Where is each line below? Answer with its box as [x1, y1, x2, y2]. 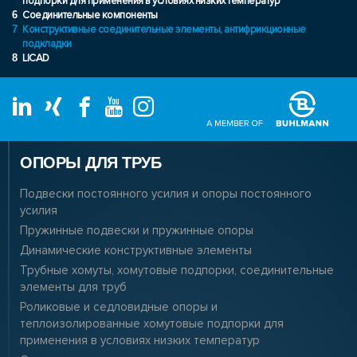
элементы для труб [20, 280, 127, 295]
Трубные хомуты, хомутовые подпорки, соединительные [20, 263, 334, 278]
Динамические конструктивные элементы [20, 243, 252, 258]
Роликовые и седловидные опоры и [20, 300, 218, 315]
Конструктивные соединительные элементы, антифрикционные [22, 23, 306, 37]
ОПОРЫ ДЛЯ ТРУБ [20, 154, 161, 172]
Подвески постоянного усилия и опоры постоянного [20, 186, 312, 202]
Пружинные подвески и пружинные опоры [20, 223, 253, 238]
